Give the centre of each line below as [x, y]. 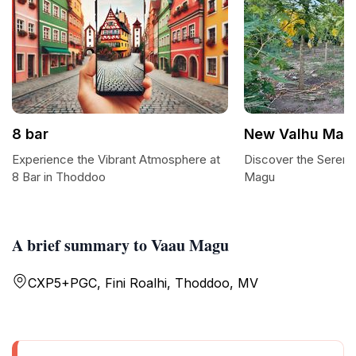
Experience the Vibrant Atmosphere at [116, 159]
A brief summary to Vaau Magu [120, 245]
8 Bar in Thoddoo [59, 177]
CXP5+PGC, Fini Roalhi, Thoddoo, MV [143, 283]
